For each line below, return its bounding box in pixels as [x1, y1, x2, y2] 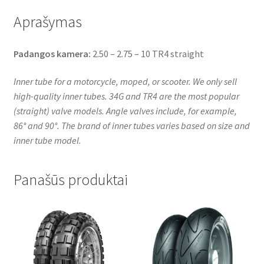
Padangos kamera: [13, 47, 91, 60]
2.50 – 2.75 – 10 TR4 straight [90, 47, 204, 60]
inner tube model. [13, 134, 81, 147]
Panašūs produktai [13, 170, 128, 189]
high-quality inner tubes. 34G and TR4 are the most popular [13, 90, 239, 103]
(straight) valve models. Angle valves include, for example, [13, 105, 237, 117]
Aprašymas [13, 12, 82, 31]
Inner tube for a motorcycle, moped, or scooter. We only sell [13, 75, 237, 88]
